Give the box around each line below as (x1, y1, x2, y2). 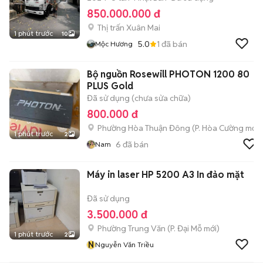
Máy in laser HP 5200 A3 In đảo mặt (87, 168, 244, 181)
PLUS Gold (87, 80, 133, 92)
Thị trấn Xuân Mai (97, 22, 160, 33)
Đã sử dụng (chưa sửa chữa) (87, 93, 191, 103)
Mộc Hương (95, 39, 133, 48)
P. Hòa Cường (195, 123, 244, 133)
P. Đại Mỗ (170, 223, 202, 234)
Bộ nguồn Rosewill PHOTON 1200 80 (87, 68, 249, 80)
